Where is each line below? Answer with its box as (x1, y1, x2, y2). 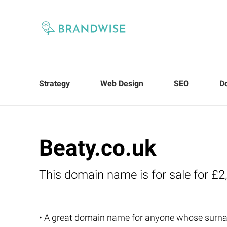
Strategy (39, 79, 70, 88)
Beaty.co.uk (39, 135, 157, 161)
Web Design (100, 79, 143, 88)
